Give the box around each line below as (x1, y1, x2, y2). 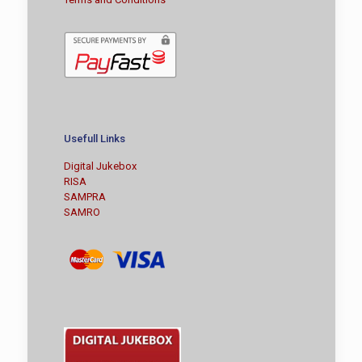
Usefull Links (63, 132, 125, 145)
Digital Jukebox (63, 159, 137, 172)
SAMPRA (63, 190, 106, 203)
